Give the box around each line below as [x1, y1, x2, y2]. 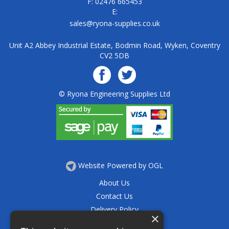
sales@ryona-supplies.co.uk [69, 18, 160, 28]
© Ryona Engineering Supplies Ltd [59, 89, 170, 99]
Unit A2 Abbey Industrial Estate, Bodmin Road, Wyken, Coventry [9, 40, 220, 50]
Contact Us [96, 191, 133, 201]
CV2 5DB [100, 51, 129, 60]
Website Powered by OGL [78, 161, 163, 170]
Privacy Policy [92, 218, 137, 228]
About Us [99, 178, 130, 188]
